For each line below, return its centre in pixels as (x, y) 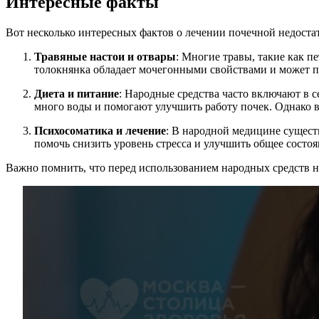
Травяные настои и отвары (105, 56)
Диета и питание (77, 93)
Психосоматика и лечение (100, 130)
